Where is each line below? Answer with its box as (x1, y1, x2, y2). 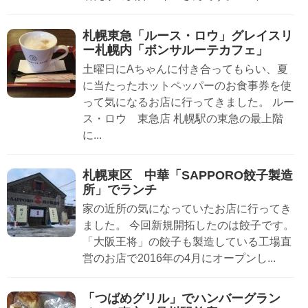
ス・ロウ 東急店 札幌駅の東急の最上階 (82, 113, 283, 125)
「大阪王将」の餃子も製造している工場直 (82, 236, 291, 248)
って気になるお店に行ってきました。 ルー (82, 96, 294, 109)
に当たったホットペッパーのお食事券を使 (82, 80, 291, 92)
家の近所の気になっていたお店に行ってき (82, 203, 291, 215)
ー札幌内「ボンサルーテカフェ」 (82, 43, 268, 58)
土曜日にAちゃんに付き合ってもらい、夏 (82, 63, 288, 76)
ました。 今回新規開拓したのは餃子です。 (82, 219, 294, 232)
